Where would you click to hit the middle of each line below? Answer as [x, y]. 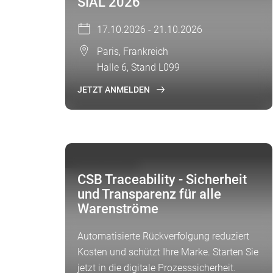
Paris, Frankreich [133, 51]
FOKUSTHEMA [101, 160]
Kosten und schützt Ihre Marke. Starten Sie [168, 252]
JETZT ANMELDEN [114, 90]
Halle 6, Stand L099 [138, 67]
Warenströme [118, 209]
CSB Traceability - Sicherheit [162, 179]
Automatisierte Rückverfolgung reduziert [163, 236]
